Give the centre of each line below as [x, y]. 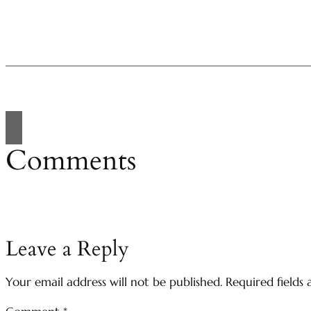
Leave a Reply [67, 250]
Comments [71, 160]
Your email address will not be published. [114, 283]
